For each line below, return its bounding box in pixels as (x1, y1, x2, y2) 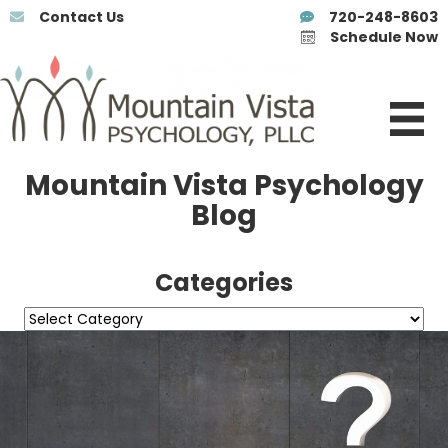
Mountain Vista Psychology (24, 166, 424, 206)
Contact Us (39, 7, 124, 27)
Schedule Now (330, 27, 438, 47)
